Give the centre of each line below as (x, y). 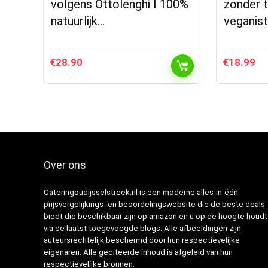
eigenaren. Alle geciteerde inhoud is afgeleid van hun (138, 252)
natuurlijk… (78, 21)
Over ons (65, 165)
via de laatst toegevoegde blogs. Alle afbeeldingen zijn (142, 228)
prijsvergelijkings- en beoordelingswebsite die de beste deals (154, 204)
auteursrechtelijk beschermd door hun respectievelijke (141, 240)
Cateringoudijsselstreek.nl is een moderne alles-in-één (141, 192)
